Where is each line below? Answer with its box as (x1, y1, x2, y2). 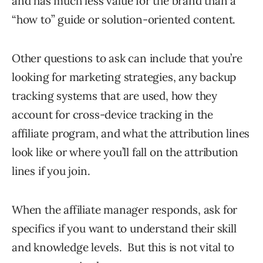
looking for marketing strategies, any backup (12, 70, 237, 84)
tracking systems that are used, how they (12, 89, 217, 103)
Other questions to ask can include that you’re (12, 51, 242, 65)
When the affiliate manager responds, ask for (12, 203, 238, 217)
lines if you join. (12, 164, 90, 178)
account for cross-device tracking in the (12, 107, 213, 122)
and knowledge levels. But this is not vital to (12, 240, 234, 254)
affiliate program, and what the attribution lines (12, 126, 250, 140)
